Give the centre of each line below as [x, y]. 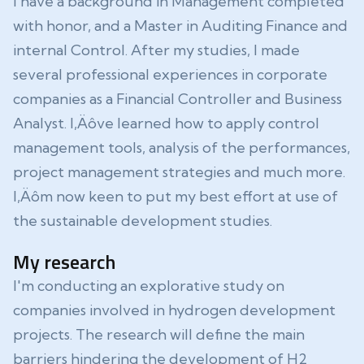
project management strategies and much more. [179, 172]
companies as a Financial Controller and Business [178, 99]
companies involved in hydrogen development [174, 310]
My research [64, 262]
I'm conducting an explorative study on [149, 286]
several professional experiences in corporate [170, 74]
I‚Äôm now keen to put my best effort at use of [175, 196]
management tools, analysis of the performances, [182, 147]
